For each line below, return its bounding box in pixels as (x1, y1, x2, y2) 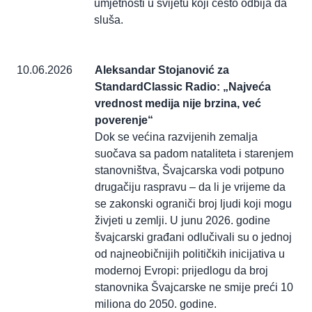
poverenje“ (95, 114, 153, 127)
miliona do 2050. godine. (95, 298, 219, 311)
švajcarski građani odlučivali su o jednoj (95, 231, 292, 244)
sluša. (94, 14, 123, 26)
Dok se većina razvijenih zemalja (95, 131, 258, 143)
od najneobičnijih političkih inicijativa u (95, 248, 285, 260)
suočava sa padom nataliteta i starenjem (95, 148, 293, 160)
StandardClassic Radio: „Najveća (95, 81, 271, 93)
